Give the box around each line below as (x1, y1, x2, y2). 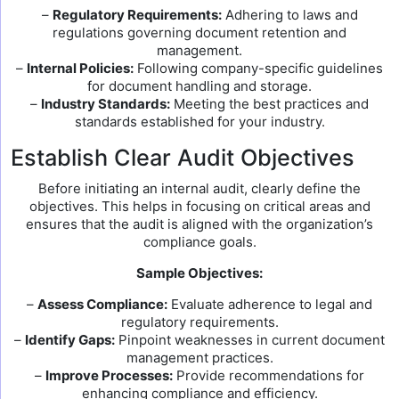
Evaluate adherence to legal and (167, 296, 372, 313)
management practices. (126, 349, 273, 366)
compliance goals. (142, 233, 256, 250)
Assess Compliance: (37, 296, 167, 313)
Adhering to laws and (221, 6, 358, 23)
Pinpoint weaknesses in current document (115, 331, 385, 348)
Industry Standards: (41, 95, 170, 112)
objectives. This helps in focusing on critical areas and (28, 198, 370, 215)
